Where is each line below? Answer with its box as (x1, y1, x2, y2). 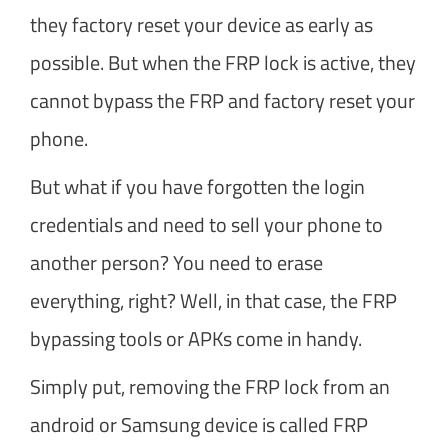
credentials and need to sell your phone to (30, 208, 383, 240)
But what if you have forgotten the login (30, 170, 365, 202)
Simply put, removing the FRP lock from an (30, 370, 390, 402)
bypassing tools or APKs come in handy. (30, 322, 362, 354)
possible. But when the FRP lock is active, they (30, 46, 416, 78)
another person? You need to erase (30, 246, 323, 278)
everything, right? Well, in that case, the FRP (30, 284, 397, 316)
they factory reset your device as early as (30, 8, 373, 40)
